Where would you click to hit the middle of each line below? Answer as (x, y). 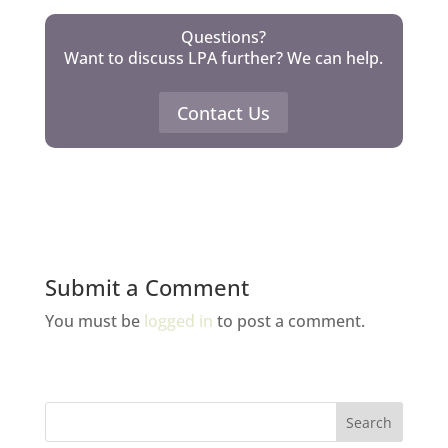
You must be (94, 321)
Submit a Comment (146, 287)
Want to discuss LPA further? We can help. (224, 58)
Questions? (224, 37)
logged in (178, 321)
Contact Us (224, 112)
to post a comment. (288, 321)
